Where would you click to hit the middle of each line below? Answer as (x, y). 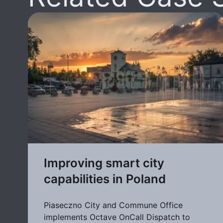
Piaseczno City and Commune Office (113, 205)
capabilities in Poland (105, 179)
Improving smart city (104, 163)
